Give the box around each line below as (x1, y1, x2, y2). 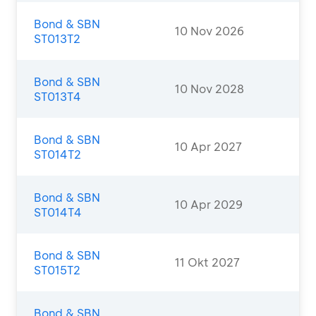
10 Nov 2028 (175, 81, 244, 96)
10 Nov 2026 (175, 23, 244, 38)
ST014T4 (34, 205, 82, 219)
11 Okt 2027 (175, 255, 240, 269)
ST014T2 (34, 147, 81, 162)
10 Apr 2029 (175, 197, 243, 212)
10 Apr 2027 (175, 139, 242, 154)
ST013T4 (34, 89, 81, 104)
